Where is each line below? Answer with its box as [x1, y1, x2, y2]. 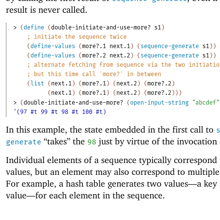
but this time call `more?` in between [34, 70, 162, 78]
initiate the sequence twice [34, 33, 127, 40]
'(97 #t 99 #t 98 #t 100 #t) [13, 108, 107, 115]
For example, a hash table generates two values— [6, 178, 197, 189]
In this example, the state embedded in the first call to [6, 124, 216, 135]
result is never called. [6, 4, 87, 15]
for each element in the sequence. [35, 190, 165, 200]
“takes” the [41, 136, 87, 146]
